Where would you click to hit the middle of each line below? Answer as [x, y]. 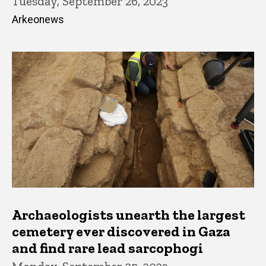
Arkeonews [38, 19]
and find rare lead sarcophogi [107, 248]
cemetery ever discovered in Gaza [121, 232]
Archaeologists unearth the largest [129, 215]
